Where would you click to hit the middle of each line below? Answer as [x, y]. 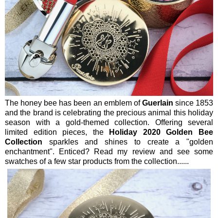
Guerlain [158, 103]
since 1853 [194, 103]
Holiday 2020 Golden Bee [161, 132]
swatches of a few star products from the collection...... [97, 161]
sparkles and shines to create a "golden [128, 142]
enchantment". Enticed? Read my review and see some [109, 151]
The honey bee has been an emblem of [73, 103]
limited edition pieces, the [57, 132]
